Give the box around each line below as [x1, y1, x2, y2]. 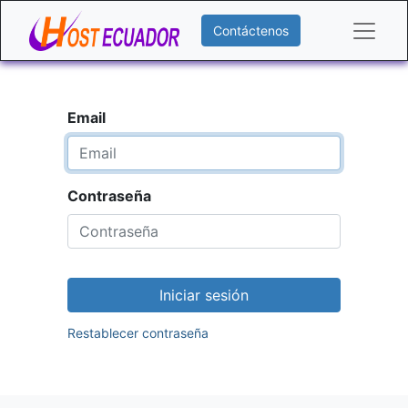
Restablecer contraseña [67, 325, 209, 341]
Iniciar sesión [159, 286, 249, 304]
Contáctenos [212, 23, 289, 38]
